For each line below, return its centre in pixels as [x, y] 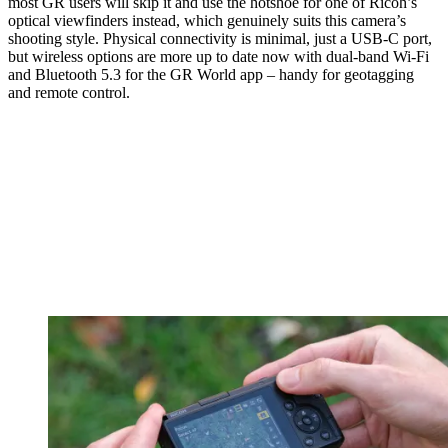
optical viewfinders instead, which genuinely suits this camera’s [207, 20]
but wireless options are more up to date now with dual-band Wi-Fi [218, 56]
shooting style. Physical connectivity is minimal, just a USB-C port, [220, 38]
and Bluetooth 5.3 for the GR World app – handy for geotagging [211, 74]
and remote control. [69, 92]
